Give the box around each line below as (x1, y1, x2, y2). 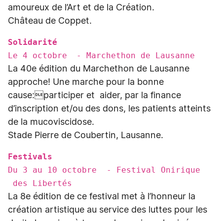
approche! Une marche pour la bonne (8, 78, 164, 87)
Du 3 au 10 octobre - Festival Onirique (8, 165, 200, 175)
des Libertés (8, 179, 77, 188)
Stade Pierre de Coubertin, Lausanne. (8, 131, 163, 140)
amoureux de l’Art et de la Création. (8, 3, 154, 12)
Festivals (8, 152, 57, 161)
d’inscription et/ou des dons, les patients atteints (8, 105, 211, 113)
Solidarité (8, 37, 62, 47)
